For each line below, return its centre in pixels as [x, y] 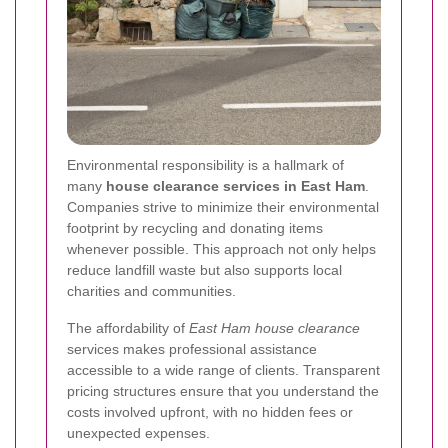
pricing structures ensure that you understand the [223, 391]
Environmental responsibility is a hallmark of [205, 165]
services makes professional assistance [192, 349]
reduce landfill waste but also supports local [204, 270]
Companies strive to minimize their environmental [223, 207]
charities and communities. [151, 291]
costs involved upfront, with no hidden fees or [210, 412]
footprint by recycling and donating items [195, 228]
